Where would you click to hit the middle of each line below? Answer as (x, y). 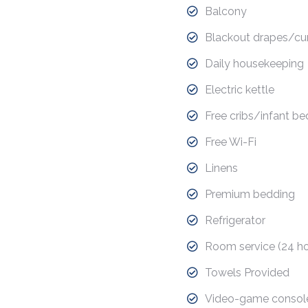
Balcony (226, 11)
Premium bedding (250, 194)
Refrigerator (235, 220)
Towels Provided (247, 273)
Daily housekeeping (254, 64)
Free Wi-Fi (231, 142)
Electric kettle (240, 90)
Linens (221, 168)
